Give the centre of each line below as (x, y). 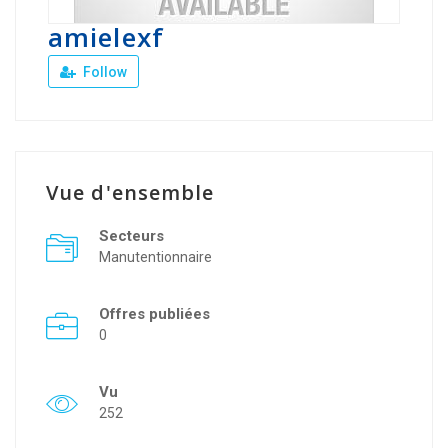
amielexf (106, 37)
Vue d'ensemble (130, 192)
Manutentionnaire (155, 257)
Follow (103, 72)
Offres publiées (154, 314)
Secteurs (131, 236)
